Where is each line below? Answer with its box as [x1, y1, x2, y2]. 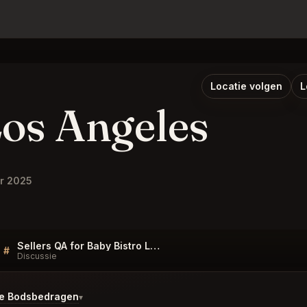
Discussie [17, 251, 57, 261]
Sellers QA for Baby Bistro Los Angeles [150, 240, 160, 251]
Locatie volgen [210, 80, 282, 92]
